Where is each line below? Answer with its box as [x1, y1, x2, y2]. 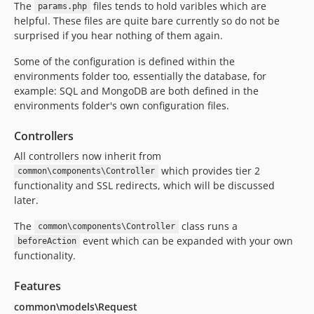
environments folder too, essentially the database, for [14, 69, 266, 83]
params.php [37, 1, 87, 12]
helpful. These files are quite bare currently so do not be [14, 13, 280, 27]
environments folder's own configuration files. [14, 98, 229, 112]
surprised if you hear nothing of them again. [14, 28, 223, 42]
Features [14, 278, 61, 294]
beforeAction [17, 236, 76, 247]
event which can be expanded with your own [79, 233, 293, 247]
